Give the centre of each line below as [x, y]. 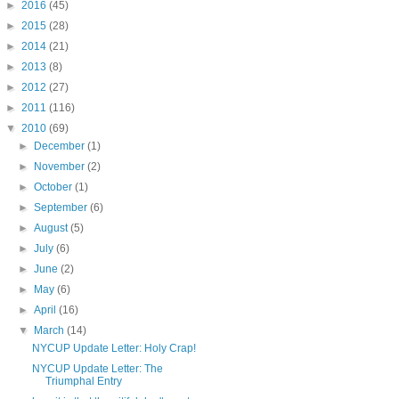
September [62, 208]
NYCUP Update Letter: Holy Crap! [114, 348]
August [53, 228]
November [61, 167]
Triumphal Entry [83, 381]
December [61, 146]
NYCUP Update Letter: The [97, 369]
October [55, 187]
